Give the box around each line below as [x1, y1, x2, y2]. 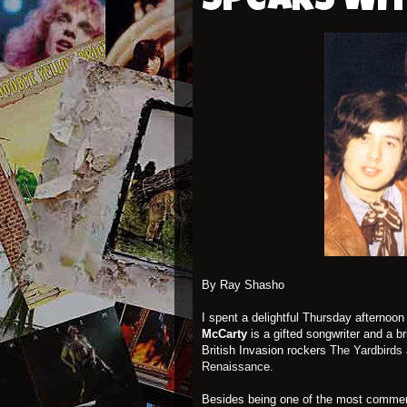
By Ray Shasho [202, 277, 284, 292]
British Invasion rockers [202, 342, 330, 357]
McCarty [202, 326, 251, 341]
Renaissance [202, 359, 270, 373]
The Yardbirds [330, 342, 402, 357]
